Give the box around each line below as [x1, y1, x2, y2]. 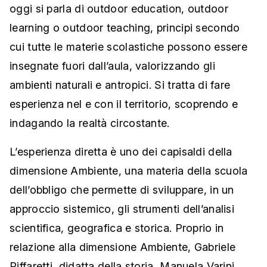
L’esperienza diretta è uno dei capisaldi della [10, 145, 232, 159]
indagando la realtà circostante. [10, 117, 170, 130]
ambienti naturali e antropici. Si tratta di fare [10, 79, 231, 92]
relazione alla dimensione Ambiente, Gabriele [10, 241, 236, 254]
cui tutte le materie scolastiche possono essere [10, 41, 248, 54]
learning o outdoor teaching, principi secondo [10, 21, 240, 35]
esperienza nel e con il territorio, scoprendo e [10, 98, 238, 111]
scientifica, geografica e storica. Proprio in [10, 222, 224, 235]
